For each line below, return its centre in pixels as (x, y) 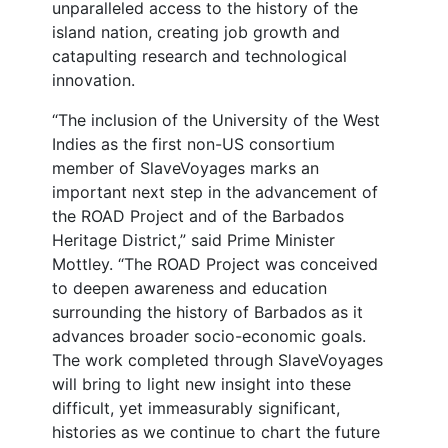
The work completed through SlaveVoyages (217, 360)
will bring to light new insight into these (201, 384)
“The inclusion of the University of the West (216, 120)
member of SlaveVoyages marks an (185, 168)
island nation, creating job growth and (196, 32)
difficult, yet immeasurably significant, (196, 408)
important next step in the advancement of (215, 192)
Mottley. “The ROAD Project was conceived (215, 264)
